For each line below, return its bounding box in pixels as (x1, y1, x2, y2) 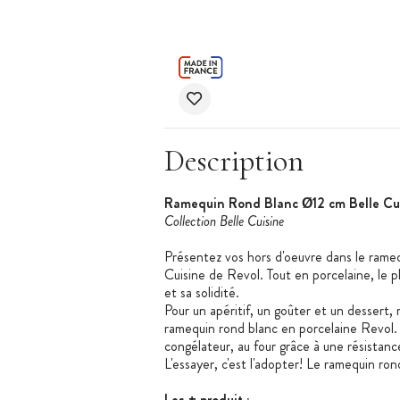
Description (163, 143, 304, 180)
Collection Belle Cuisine (163, 211, 284, 232)
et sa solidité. (163, 282, 239, 304)
